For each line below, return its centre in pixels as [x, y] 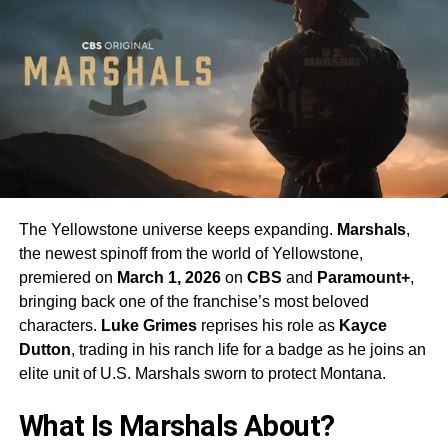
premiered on [67, 278]
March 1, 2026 [168, 278]
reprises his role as [267, 326]
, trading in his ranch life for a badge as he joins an [248, 350]
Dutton [44, 350]
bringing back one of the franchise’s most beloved [193, 302]
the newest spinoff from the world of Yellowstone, [190, 254]
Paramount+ [363, 278]
